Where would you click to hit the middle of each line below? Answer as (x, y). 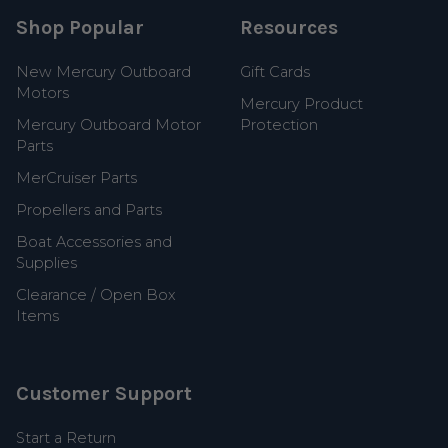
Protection (279, 124)
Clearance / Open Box (96, 294)
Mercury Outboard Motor (109, 124)
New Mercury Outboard (104, 71)
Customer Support (104, 394)
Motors (43, 92)
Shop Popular (80, 28)
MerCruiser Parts (77, 177)
